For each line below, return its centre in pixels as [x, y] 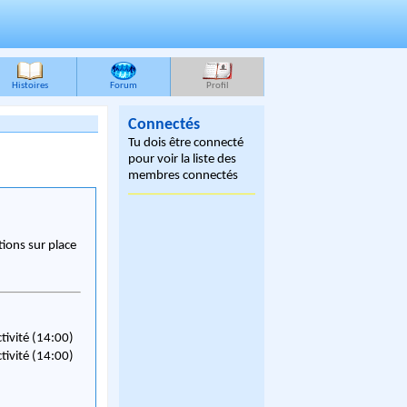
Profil [217, 86]
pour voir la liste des [183, 159]
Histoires [30, 86]
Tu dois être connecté [186, 143]
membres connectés [184, 176]
